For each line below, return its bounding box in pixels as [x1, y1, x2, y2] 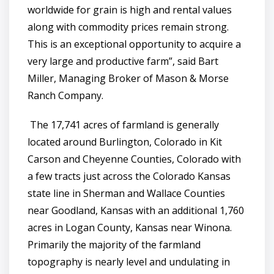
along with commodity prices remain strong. [28, 20, 229, 34]
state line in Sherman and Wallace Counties [28, 187, 225, 200]
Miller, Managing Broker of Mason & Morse [28, 72, 229, 85]
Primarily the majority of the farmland [28, 238, 201, 251]
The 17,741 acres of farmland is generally [28, 118, 219, 131]
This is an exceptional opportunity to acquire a [28, 37, 241, 51]
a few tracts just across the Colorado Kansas [28, 169, 231, 183]
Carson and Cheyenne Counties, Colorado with [28, 152, 241, 166]
